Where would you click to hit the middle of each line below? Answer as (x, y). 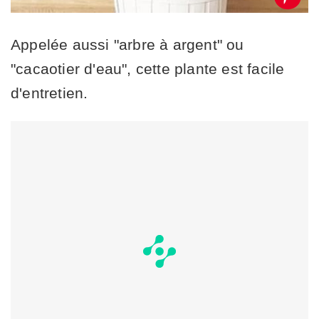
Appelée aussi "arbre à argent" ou (127, 44)
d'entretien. (49, 93)
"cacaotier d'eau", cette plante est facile (148, 68)
